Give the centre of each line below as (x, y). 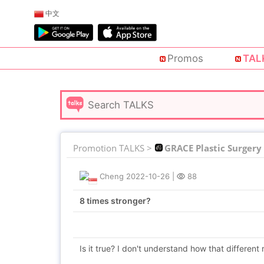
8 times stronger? (115, 201)
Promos (185, 59)
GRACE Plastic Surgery (213, 148)
